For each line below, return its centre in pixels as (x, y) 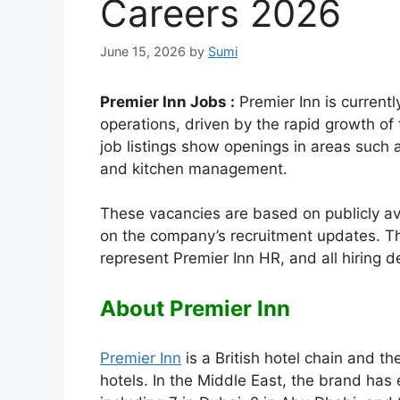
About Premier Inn (195, 308)
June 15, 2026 (143, 51)
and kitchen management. (194, 168)
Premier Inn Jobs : (167, 101)
